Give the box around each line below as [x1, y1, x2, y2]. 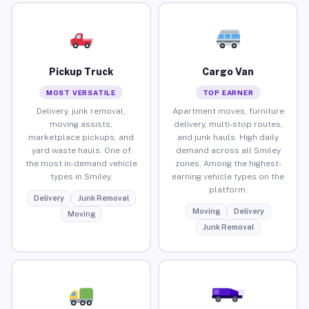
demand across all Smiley [175, 145, 281, 155]
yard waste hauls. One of [31, 145, 131, 155]
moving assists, [50, 119, 112, 129]
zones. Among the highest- [175, 158, 281, 168]
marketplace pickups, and [28, 132, 134, 142]
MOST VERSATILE [46, 88, 117, 97]
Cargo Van [202, 66, 254, 77]
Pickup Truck [49, 66, 113, 77]
